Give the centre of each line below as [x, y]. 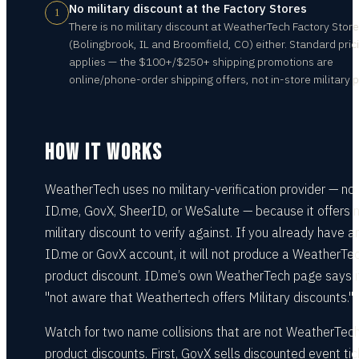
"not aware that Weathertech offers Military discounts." [199, 297]
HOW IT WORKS [104, 153]
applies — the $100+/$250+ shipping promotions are [201, 62]
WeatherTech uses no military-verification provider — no [200, 189]
